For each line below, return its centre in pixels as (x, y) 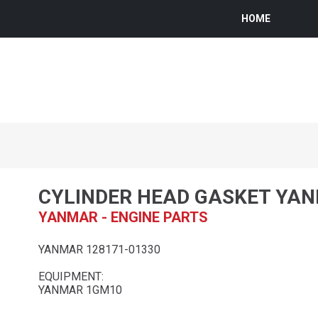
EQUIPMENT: (71, 276)
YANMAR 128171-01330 (99, 249)
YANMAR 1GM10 (80, 290)
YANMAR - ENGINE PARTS (123, 217)
